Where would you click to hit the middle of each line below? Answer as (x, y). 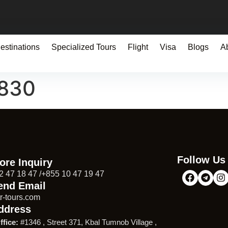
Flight (138, 47)
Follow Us (201, 160)
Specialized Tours (83, 47)
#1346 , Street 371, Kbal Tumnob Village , (89, 222)
